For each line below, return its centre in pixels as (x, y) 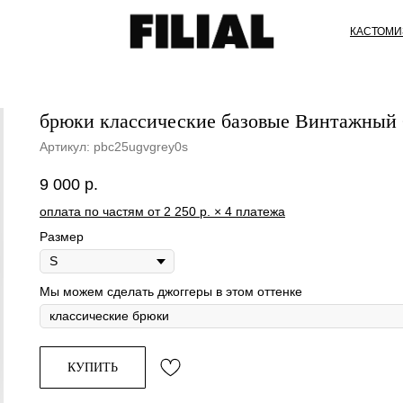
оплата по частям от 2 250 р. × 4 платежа (162, 212)
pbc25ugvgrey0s (141, 147)
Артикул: (67, 147)
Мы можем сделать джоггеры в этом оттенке (171, 292)
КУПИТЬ (93, 367)
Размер (62, 237)
